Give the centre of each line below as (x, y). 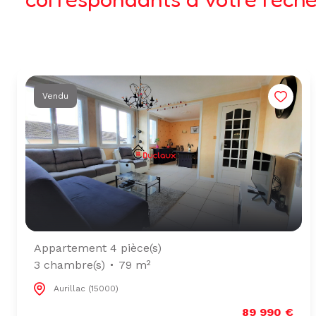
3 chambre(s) (69, 265)
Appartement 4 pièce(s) (98, 248)
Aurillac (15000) (86, 289)
